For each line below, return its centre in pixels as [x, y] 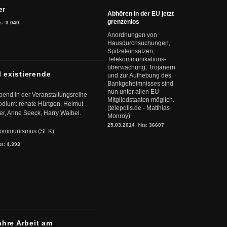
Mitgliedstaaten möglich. [141, 100]
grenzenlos [123, 22]
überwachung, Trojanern [141, 67]
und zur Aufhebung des [139, 75]
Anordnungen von [132, 35]
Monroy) [119, 116]
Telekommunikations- [137, 59]
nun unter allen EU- [134, 92]
